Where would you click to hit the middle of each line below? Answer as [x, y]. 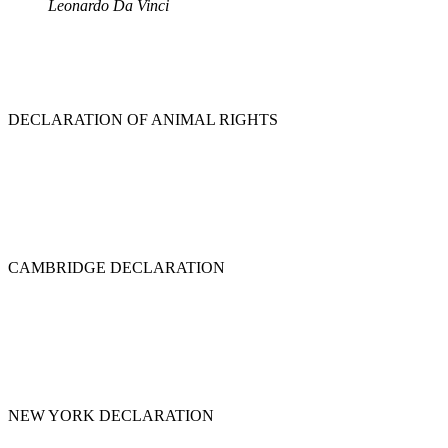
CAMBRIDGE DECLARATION [116, 268]
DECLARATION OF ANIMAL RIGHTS [143, 120]
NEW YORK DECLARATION [111, 416]
